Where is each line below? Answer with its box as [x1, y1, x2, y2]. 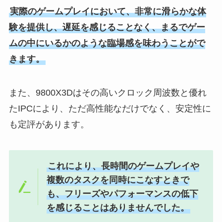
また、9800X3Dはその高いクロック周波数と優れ [8, 88, 207, 98]
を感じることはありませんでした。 [47, 202, 190, 213]
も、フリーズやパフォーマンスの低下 [47, 188, 199, 199]
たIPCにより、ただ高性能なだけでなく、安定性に [8, 104, 211, 114]
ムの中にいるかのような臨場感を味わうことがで [8, 38, 205, 49]
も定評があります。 [8, 119, 89, 130]
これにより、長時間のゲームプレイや [48, 161, 200, 171]
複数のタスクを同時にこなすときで [47, 174, 190, 185]
